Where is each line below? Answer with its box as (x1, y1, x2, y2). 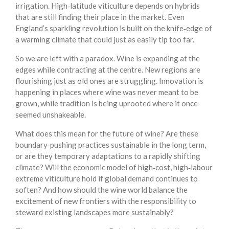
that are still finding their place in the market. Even (15, 12, 185, 22)
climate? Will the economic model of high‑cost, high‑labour (15, 163, 213, 172)
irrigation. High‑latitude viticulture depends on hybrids (15, 1, 200, 11)
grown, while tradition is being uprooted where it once (15, 99, 198, 108)
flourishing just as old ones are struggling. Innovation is (15, 76, 203, 86)
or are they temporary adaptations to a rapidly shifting (15, 151, 200, 161)
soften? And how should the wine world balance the (15, 185, 188, 195)
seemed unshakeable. (15, 110, 86, 120)
